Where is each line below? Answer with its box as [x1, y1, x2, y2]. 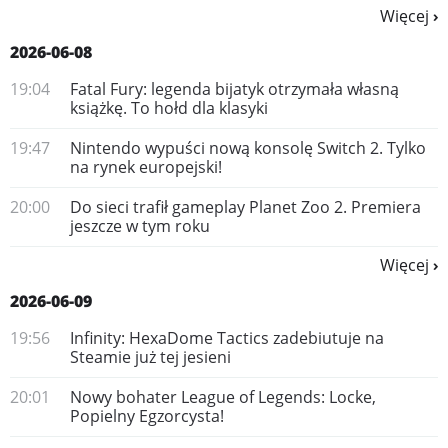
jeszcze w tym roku [70, 215, 210, 237]
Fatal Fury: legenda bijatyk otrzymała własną [70, 78, 399, 100]
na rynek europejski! [70, 156, 222, 178]
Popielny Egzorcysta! [70, 405, 224, 427]
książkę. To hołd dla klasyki [70, 97, 268, 119]
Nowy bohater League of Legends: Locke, [70, 386, 376, 408]
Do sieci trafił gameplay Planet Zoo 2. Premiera [70, 196, 421, 218]
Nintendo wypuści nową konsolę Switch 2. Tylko [70, 137, 426, 159]
